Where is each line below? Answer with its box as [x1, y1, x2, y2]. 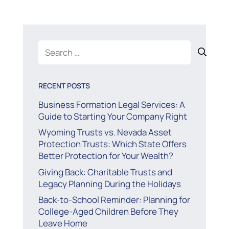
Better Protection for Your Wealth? [38, 150, 173, 162]
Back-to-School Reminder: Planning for [38, 194, 190, 206]
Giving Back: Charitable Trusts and [38, 166, 172, 178]
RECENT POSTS [38, 80, 90, 90]
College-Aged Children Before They [38, 205, 178, 218]
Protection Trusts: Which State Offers [38, 138, 187, 150]
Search [37, 40, 65, 53]
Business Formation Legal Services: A [38, 98, 185, 110]
